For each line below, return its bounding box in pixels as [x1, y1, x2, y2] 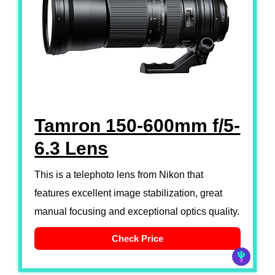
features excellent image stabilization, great [34, 187, 223, 198]
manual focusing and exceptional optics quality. [34, 206, 240, 217]
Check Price [111, 233, 163, 244]
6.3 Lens [34, 137, 109, 158]
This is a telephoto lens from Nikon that [34, 169, 204, 180]
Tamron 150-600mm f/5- [34, 115, 241, 136]
